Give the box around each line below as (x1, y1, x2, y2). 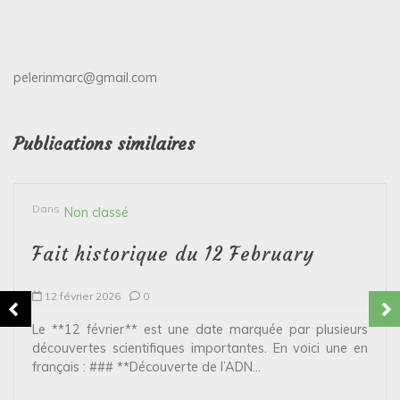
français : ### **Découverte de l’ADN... (32, 358, 261, 375)
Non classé (64, 204, 129, 221)
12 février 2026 (45, 288, 121, 303)
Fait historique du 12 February (32, 242, 314, 266)
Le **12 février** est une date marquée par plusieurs (32, 321, 368, 337)
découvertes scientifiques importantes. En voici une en (32, 339, 368, 356)
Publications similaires (13, 132, 195, 154)
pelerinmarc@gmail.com (13, 69, 157, 86)
